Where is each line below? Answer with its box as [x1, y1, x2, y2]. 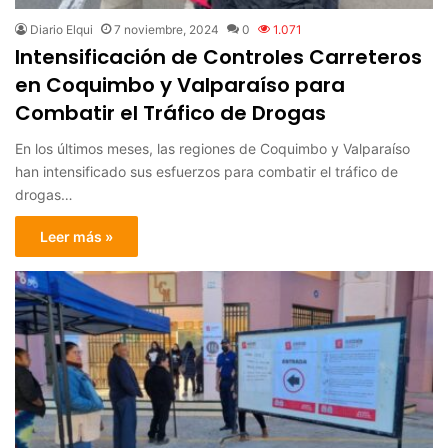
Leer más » [40, 227, 113, 245]
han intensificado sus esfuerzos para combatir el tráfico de [15, 162, 398, 180]
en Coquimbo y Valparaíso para [15, 70, 345, 99]
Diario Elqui [30, 21, 93, 37]
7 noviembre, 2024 [114, 21, 219, 37]
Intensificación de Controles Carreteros [15, 42, 422, 71]
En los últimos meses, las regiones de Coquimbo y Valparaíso [15, 139, 410, 157]
